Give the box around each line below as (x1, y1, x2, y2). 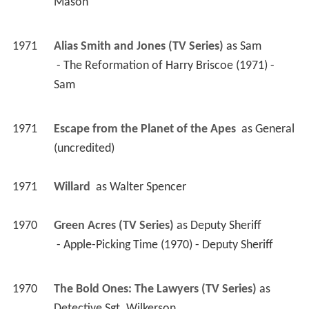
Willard (53, 181, 93, 195)
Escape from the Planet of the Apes (53, 123, 239, 137)
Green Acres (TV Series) (53, 219, 174, 233)
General (255, 123, 295, 137)
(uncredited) (53, 142, 114, 156)
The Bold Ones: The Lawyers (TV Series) (53, 283, 257, 297)
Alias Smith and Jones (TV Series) (53, 40, 223, 54)
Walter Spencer (109, 181, 186, 195)
